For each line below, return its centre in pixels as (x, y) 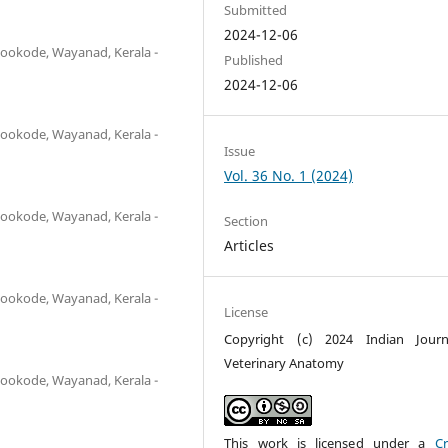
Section (246, 221)
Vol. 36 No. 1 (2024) (289, 175)
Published (254, 59)
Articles (249, 246)
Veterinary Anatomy (284, 363)
